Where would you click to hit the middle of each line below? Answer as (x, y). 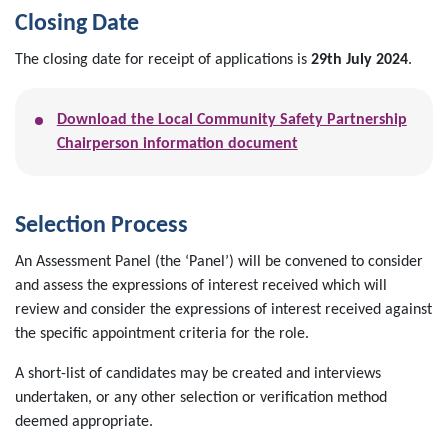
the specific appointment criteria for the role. (162, 334)
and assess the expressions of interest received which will (201, 286)
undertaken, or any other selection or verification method (201, 398)
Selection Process (101, 226)
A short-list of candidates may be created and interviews (198, 374)
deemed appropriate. (84, 422)
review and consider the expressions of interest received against (223, 310)
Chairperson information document (177, 144)
